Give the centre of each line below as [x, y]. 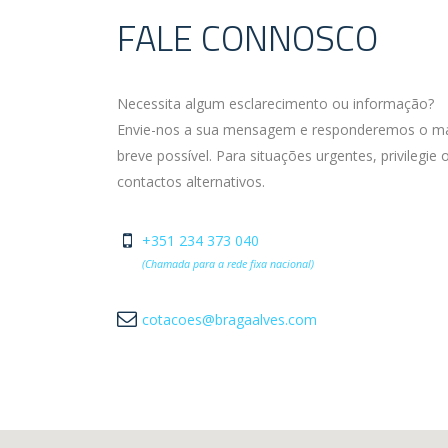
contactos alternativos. [191, 181]
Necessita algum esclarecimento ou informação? [275, 103]
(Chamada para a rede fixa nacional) [228, 264]
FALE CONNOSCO [247, 37]
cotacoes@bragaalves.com [229, 319]
